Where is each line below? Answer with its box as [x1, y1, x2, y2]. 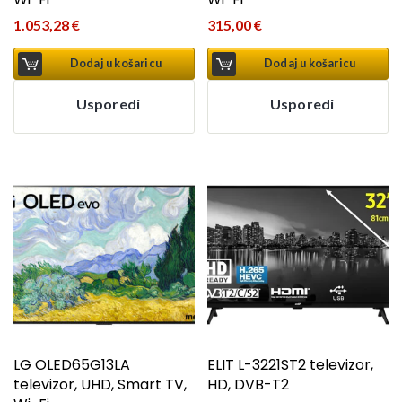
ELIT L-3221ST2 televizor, [207, 354, 374, 375]
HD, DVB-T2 [207, 373, 290, 395]
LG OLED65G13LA [13, 354, 130, 375]
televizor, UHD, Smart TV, [13, 373, 187, 395]
